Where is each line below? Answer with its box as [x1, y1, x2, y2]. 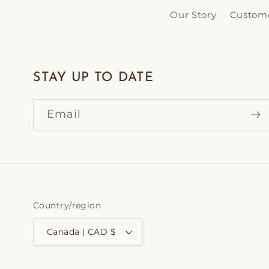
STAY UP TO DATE [33, 71, 154, 85]
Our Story [170, 8, 217, 20]
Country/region [33, 200, 101, 211]
